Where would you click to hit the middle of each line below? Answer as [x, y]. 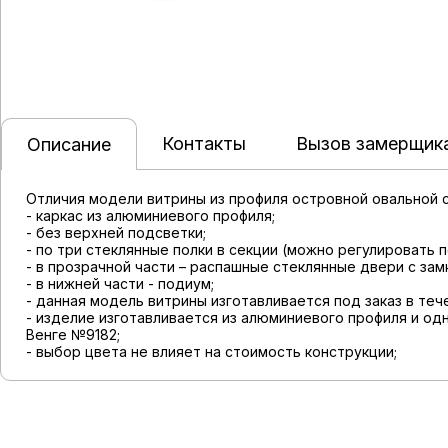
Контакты [204, 143]
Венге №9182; [73, 334]
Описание [69, 144]
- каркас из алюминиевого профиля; [150, 215]
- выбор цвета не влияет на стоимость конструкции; [211, 351]
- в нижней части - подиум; [120, 283]
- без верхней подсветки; [116, 232]
